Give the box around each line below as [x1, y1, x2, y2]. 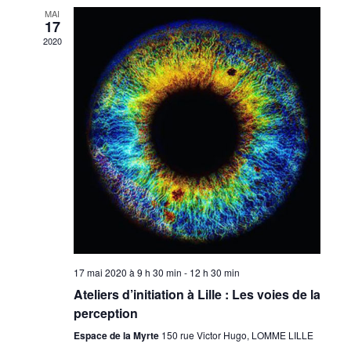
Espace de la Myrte [73, 328, 161, 342]
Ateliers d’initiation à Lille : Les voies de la [73, 285, 320, 303]
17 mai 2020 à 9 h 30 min [73, 266, 182, 279]
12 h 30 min [189, 266, 240, 279]
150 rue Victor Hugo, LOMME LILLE [161, 328, 313, 342]
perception [73, 304, 138, 322]
